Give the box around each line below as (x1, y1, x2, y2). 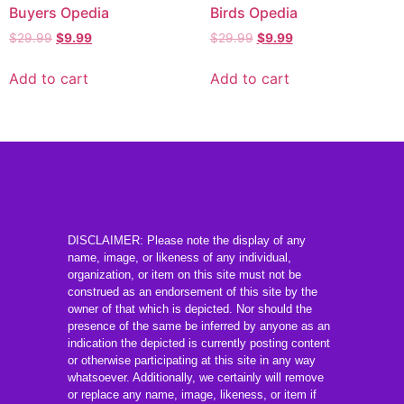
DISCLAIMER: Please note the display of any (67, 233, 306, 247)
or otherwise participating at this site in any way (67, 353, 316, 367)
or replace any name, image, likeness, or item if (67, 387, 317, 401)
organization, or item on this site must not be (67, 267, 301, 281)
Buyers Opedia (9, 4, 109, 23)
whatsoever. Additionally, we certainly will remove (67, 370, 324, 384)
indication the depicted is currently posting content (67, 335, 330, 350)
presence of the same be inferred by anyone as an (67, 318, 330, 333)
